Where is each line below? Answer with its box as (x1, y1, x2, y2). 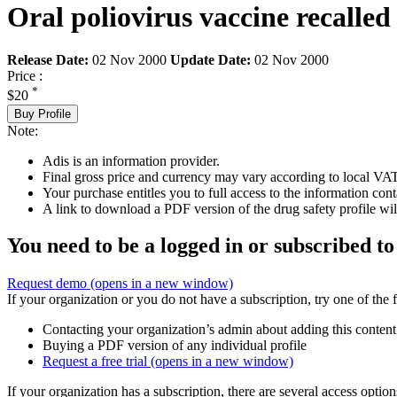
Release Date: (7, 52, 89, 68)
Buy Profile (14, 106, 71, 121)
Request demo (7, 276, 90, 292)
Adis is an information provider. (43, 152, 220, 168)
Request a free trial (43, 354, 151, 370)
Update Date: (170, 52, 251, 68)
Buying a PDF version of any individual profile (43, 338, 307, 354)
